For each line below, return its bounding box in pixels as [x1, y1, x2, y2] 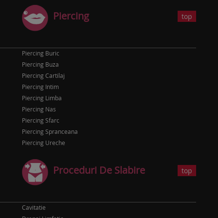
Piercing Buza [22, 60, 59, 68]
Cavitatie [22, 203, 46, 211]
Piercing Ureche [22, 139, 65, 146]
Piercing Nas [22, 105, 56, 113]
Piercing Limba [22, 94, 62, 102]
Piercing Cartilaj [22, 72, 65, 79]
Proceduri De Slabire [53, 164, 145, 177]
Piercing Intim [22, 83, 59, 91]
